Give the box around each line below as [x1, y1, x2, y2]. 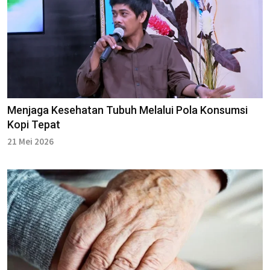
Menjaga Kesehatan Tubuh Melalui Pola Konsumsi [7, 104, 248, 117]
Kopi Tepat [7, 118, 60, 131]
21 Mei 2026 [7, 136, 54, 148]
